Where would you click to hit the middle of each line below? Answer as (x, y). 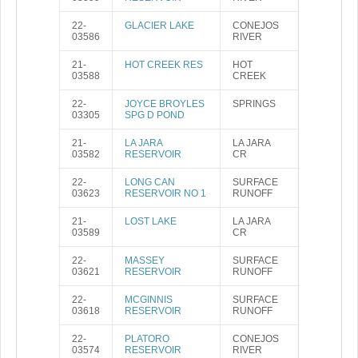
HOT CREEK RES (164, 65)
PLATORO (147, 339)
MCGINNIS (149, 300)
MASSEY (145, 261)
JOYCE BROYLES (165, 104)
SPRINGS (254, 104)
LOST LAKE (151, 221)
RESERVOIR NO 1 (165, 193)
